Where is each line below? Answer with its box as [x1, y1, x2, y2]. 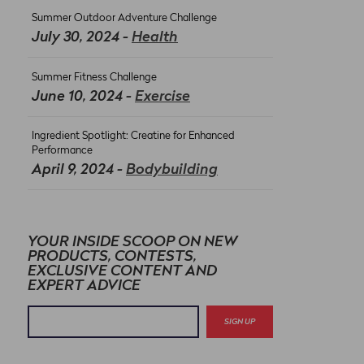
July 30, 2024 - [32, 30, 132, 45]
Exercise [135, 89, 190, 104]
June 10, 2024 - [32, 89, 135, 104]
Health [132, 30, 178, 45]
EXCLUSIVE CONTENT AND [28, 264, 217, 279]
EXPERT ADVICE [28, 279, 141, 293]
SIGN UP [224, 317, 256, 326]
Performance [32, 145, 93, 156]
